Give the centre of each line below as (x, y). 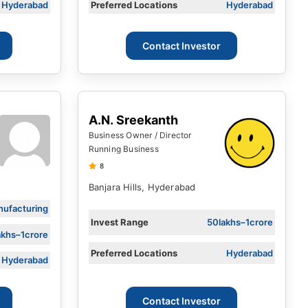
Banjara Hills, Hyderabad (142, 187)
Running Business (123, 148)
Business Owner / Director (140, 135)
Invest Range (119, 222)
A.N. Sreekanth (133, 120)
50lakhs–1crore (240, 222)
